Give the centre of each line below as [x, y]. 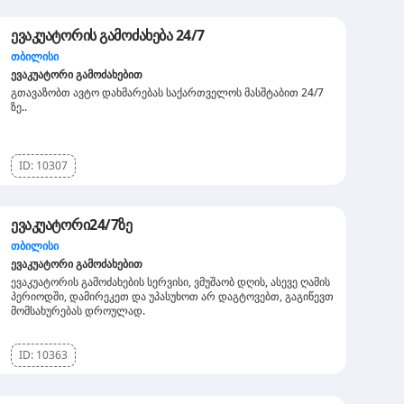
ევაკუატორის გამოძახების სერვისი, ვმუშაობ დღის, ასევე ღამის [170, 282]
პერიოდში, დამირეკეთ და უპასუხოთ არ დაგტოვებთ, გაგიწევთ [172, 296]
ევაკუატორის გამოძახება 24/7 [108, 35]
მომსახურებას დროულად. [78, 311]
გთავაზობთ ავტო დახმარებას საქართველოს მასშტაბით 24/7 [167, 92]
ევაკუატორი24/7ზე [71, 225]
